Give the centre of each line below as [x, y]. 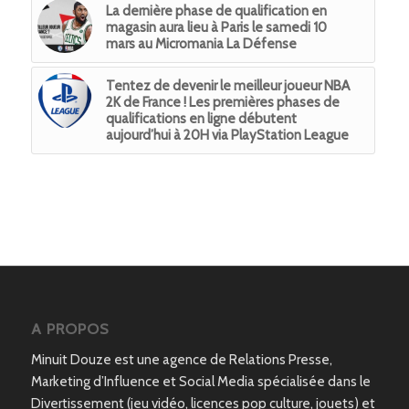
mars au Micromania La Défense [201, 43]
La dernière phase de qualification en [216, 10]
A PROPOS [70, 328]
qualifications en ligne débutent [201, 118]
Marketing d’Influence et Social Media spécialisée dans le [200, 381]
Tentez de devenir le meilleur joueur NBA [227, 85]
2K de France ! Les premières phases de [222, 102]
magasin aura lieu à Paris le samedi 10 [216, 27]
